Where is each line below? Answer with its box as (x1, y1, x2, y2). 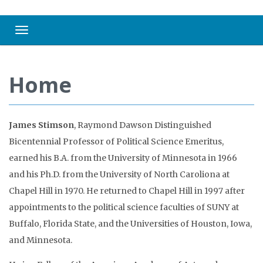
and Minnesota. (9, 235, 72, 245)
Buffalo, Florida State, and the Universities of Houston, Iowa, (9, 218, 252, 229)
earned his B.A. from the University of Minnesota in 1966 (9, 153, 237, 163)
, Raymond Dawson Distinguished (74, 120, 211, 130)
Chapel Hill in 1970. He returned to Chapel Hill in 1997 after (9, 186, 245, 196)
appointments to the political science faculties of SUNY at (9, 202, 239, 213)
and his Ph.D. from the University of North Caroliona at (9, 169, 230, 180)
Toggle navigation (21, 28, 92, 39)
